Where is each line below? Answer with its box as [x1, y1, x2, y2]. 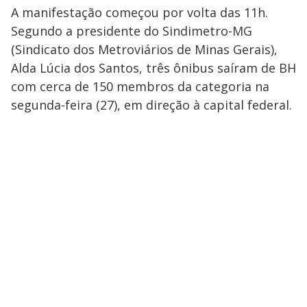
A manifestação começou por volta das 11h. [11, 4, 268, 21]
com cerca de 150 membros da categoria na [11, 78, 269, 95]
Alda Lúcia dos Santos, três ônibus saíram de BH [11, 60, 296, 76]
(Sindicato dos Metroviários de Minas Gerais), [11, 41, 278, 58]
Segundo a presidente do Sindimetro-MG [11, 23, 252, 39]
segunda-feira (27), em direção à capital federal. [11, 97, 295, 113]
